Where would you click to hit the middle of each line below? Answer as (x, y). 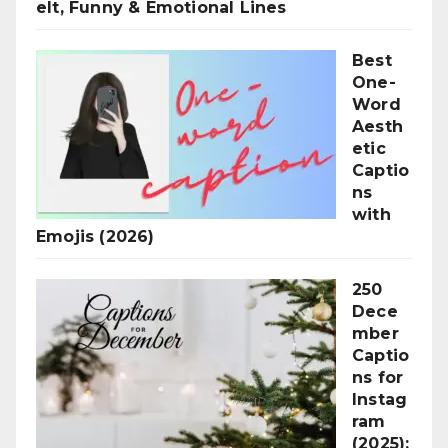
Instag (380, 400)
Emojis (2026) (95, 237)
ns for (378, 378)
